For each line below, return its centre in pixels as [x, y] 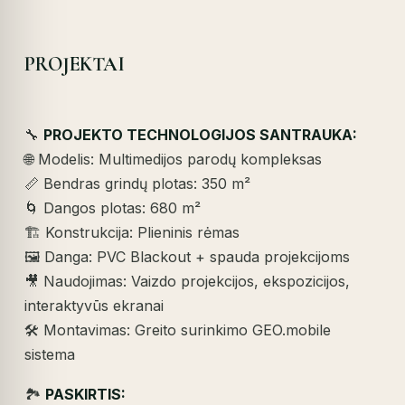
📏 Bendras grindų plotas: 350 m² [138, 184]
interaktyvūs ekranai [94, 306]
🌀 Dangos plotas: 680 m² [113, 208]
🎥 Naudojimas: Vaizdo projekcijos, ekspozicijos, [188, 282]
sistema [50, 355]
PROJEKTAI [75, 65]
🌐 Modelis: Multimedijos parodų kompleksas [174, 160]
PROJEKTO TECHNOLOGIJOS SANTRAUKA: [201, 135]
